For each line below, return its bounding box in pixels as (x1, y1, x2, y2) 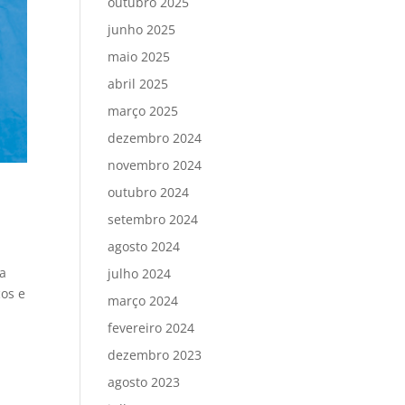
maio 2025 (108, 48, 171, 66)
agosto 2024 (108, 238, 181, 256)
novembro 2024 (108, 156, 202, 174)
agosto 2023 (108, 373, 181, 391)
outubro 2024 (108, 184, 190, 202)
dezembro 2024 (108, 129, 202, 147)
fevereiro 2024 (108, 319, 195, 337)
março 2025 (108, 102, 179, 120)
